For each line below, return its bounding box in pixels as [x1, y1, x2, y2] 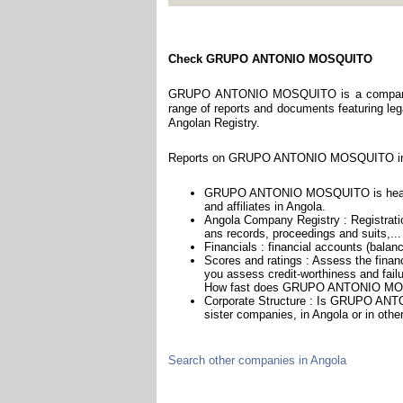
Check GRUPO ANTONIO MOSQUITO [168, 51, 373, 66]
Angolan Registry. [168, 115, 261, 130]
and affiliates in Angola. [204, 199, 327, 213]
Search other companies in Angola [168, 353, 347, 367]
